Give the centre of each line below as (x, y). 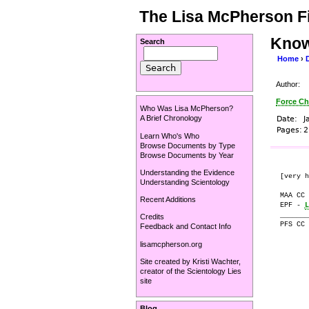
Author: (288, 84)
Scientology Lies (214, 271)
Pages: (289, 130)
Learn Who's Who (170, 136)
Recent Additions (168, 200)
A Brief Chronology (171, 118)
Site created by (166, 261)
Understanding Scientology (185, 182)
